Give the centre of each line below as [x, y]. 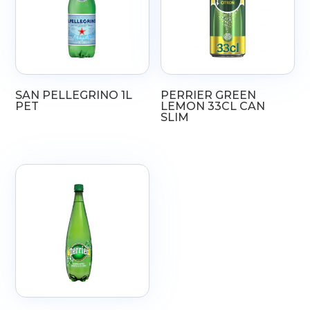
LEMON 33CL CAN [213, 107]
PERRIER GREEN [209, 95]
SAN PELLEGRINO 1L [74, 95]
